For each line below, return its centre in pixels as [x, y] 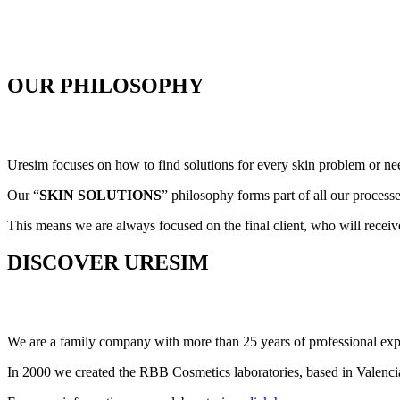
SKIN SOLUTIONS [100, 195]
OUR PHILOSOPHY [105, 85]
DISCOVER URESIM [108, 263]
